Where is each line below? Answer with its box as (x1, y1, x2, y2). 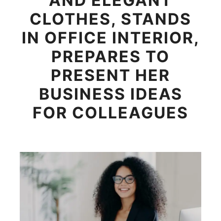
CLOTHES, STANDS (30, 9, 191, 29)
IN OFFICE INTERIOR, (21, 28, 200, 47)
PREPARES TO (51, 47, 170, 66)
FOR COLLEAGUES (33, 103, 188, 122)
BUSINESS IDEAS (38, 84, 183, 104)
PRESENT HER (51, 66, 170, 85)
